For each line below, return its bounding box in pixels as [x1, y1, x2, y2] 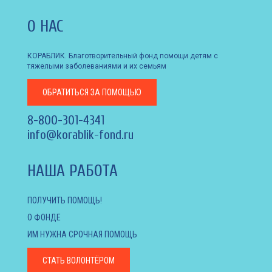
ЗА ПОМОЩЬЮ [89, 87, 141, 97]
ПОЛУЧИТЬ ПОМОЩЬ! [27, 195, 102, 205]
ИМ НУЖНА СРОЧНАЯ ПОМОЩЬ [27, 229, 137, 239]
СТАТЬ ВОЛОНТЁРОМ [42, 255, 115, 265]
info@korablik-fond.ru [27, 127, 134, 142]
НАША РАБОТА [27, 161, 118, 180]
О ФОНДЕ [27, 212, 61, 222]
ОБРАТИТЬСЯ [42, 87, 89, 97]
